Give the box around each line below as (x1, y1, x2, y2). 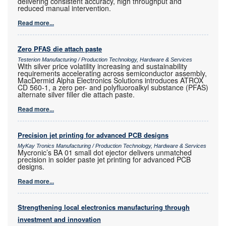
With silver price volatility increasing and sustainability (18, 61, 187, 71)
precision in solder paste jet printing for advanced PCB (18, 154, 191, 164)
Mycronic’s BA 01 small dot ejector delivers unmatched (18, 147, 192, 157)
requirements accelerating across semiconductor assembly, (18, 68, 207, 78)
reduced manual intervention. (18, 3, 111, 13)
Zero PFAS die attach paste (18, 43, 102, 53)
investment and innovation (18, 214, 101, 224)
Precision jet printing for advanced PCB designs (18, 130, 168, 140)
